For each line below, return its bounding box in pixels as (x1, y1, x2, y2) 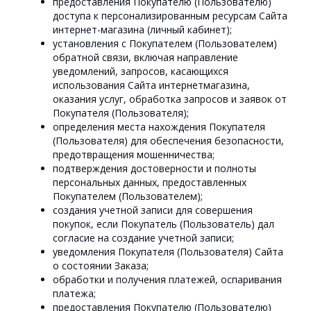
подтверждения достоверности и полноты (53, 162, 257, 175)
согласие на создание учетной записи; (53, 231, 235, 244)
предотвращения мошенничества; (53, 148, 215, 161)
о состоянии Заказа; (53, 259, 149, 272)
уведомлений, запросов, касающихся (53, 65, 229, 78)
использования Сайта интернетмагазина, (53, 78, 251, 92)
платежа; (53, 287, 96, 300)
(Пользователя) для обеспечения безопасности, (53, 134, 285, 147)
